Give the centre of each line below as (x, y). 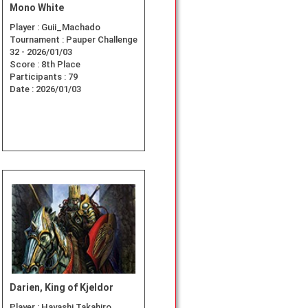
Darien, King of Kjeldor (62, 288)
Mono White (37, 8)
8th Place (61, 65)
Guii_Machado (71, 27)
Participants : (39, 77)
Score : (25, 65)
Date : (23, 89)
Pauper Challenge (102, 40)
